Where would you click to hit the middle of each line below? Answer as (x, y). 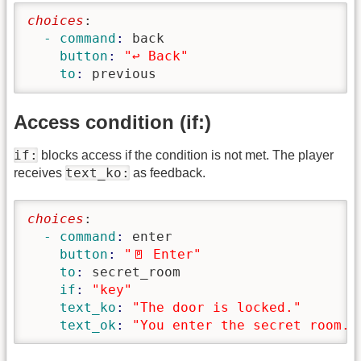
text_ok (72, 325)
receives (39, 172)
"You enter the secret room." (245, 325)
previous (124, 74)
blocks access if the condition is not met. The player (186, 155)
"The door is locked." (217, 307)
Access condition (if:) (112, 122)
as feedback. (168, 172)
